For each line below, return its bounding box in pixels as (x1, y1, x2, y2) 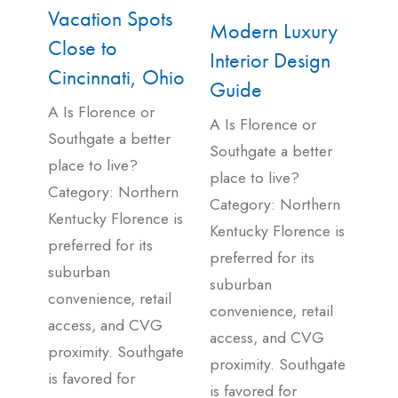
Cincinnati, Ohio (48, 63, 185, 92)
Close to (48, 34, 117, 62)
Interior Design (210, 45, 330, 74)
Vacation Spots (48, 4, 172, 33)
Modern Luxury (210, 16, 338, 44)
